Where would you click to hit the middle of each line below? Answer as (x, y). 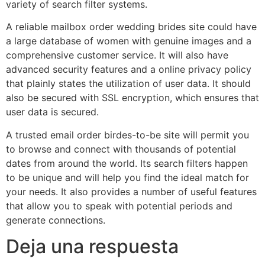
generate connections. (56, 220)
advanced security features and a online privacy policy (129, 70)
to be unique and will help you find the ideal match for (127, 177)
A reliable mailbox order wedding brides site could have (131, 27)
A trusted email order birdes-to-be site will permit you (127, 135)
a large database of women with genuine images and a (129, 41)
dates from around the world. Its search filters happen (127, 163)
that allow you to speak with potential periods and (119, 206)
